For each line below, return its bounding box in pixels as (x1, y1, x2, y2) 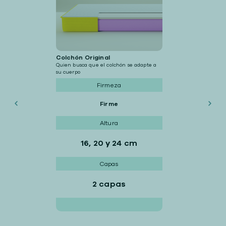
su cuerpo (55, 69, 80, 76)
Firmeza (96, 81, 122, 89)
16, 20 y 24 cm (80, 138, 138, 149)
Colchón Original (55, 53, 110, 62)
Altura (100, 119, 118, 127)
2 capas (92, 179, 126, 190)
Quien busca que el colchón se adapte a (55, 62, 157, 69)
